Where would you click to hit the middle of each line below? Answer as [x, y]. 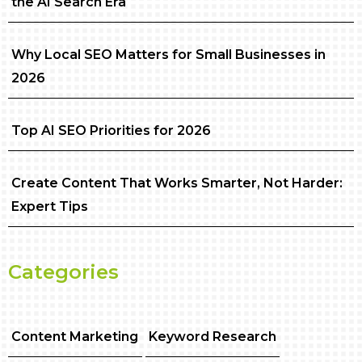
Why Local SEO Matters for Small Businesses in [169, 55]
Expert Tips [50, 206]
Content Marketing [75, 337]
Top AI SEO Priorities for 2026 [112, 130]
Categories [63, 272]
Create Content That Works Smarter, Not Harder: [177, 183]
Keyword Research [212, 337]
